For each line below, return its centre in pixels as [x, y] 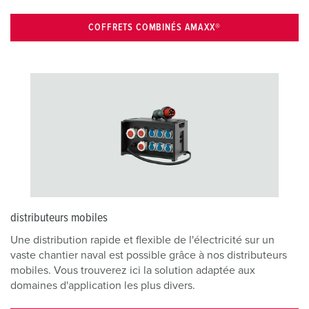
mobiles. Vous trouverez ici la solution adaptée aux [133, 270]
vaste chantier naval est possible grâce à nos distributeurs [149, 255]
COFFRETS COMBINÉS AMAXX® [154, 28]
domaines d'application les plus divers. [103, 285]
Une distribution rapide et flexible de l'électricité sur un [142, 240]
